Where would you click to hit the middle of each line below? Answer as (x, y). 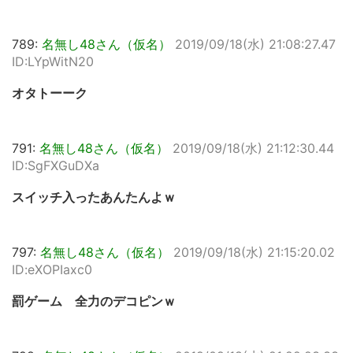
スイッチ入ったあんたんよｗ (94, 197)
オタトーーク (50, 93)
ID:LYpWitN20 (53, 61)
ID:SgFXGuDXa (56, 165)
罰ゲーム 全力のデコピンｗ (94, 301)
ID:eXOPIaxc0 (52, 269)
